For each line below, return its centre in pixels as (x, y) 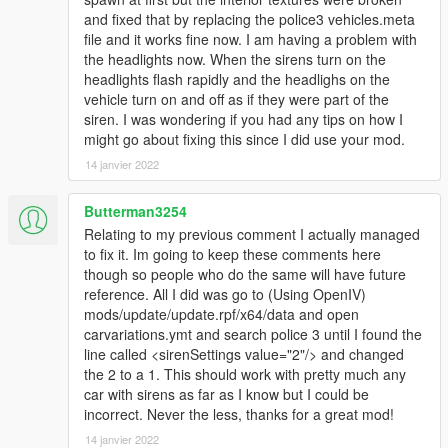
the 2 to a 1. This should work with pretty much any (245, 374)
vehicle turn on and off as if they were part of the (236, 99)
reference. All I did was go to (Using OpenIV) (225, 294)
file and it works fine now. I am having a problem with (250, 39)
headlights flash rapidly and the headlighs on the (237, 79)
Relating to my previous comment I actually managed (252, 234)
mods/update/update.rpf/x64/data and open (221, 314)
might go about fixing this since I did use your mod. (244, 139)
